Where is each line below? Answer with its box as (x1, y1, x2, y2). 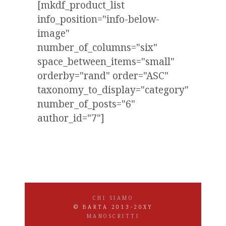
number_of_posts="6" (37, 97, 135, 110)
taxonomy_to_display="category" (37, 83, 189, 96)
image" (37, 27, 70, 40)
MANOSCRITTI (86, 212, 140, 219)
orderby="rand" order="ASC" (37, 69, 168, 82)
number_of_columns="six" (37, 41, 157, 54)
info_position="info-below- (37, 13, 159, 26)
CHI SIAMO (92, 194, 134, 201)
